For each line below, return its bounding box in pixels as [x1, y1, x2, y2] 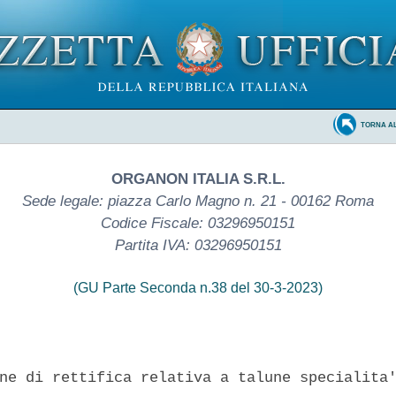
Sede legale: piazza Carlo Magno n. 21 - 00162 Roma [22, 192, 374, 209]
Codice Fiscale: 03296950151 [101, 214, 295, 232]
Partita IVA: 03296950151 [114, 236, 282, 254]
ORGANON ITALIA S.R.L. [110, 170, 286, 187]
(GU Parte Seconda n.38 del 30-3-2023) [73, 279, 323, 295]
